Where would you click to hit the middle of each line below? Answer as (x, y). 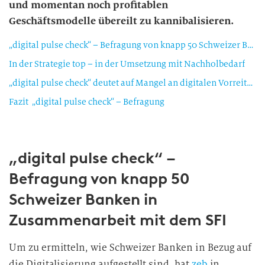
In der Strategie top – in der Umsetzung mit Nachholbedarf (127, 64)
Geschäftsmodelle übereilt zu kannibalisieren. (121, 21)
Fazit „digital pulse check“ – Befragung (87, 102)
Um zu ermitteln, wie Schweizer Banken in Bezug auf (130, 248)
